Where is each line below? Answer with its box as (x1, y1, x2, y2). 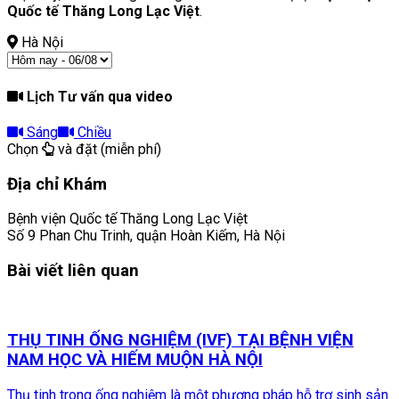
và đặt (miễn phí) (54, 140, 161, 158)
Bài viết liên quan (7, 261, 139, 281)
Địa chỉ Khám (7, 174, 107, 194)
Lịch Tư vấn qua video (23, 87, 173, 105)
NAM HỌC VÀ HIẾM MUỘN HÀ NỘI (7, 350, 263, 370)
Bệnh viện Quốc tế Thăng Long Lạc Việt (7, 210, 248, 228)
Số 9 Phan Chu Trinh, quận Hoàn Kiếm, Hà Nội (7, 227, 285, 245)
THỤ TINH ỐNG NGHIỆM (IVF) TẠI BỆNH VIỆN (7, 330, 354, 351)
